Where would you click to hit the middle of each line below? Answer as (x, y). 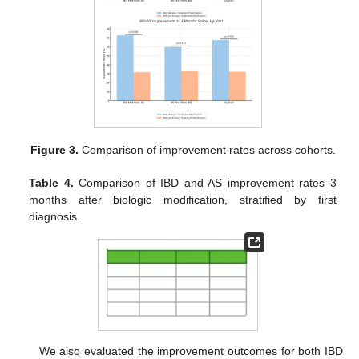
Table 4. (51, 182)
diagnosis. (55, 216)
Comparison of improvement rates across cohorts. (207, 149)
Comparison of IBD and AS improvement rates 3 (205, 182)
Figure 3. (54, 149)
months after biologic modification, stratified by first (183, 199)
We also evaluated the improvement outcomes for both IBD (191, 351)
